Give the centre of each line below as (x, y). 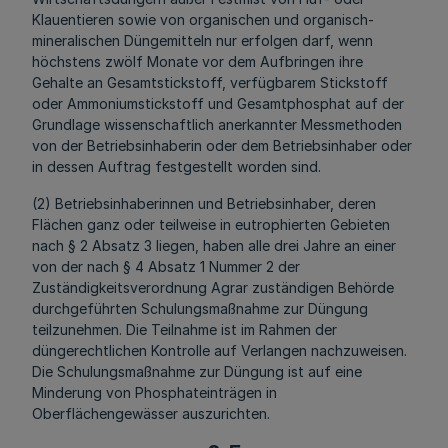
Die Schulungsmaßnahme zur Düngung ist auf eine (197, 371)
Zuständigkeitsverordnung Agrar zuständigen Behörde (213, 287)
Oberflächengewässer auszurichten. (151, 413)
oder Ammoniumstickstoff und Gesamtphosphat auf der (218, 103)
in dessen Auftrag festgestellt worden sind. (176, 166)
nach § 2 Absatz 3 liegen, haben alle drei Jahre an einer (214, 245)
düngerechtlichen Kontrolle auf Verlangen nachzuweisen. (219, 350)
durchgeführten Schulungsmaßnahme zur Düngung (200, 308)
